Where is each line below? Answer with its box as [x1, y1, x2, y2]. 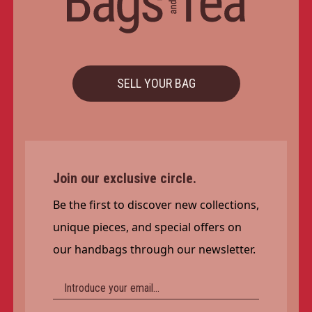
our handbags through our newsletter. [52, 242, 256, 257]
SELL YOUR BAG [116, 76, 196, 91]
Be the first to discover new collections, [52, 197, 259, 212]
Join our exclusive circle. [52, 170, 196, 187]
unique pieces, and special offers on [52, 219, 242, 235]
